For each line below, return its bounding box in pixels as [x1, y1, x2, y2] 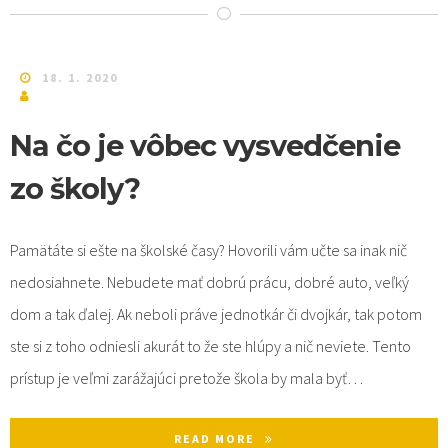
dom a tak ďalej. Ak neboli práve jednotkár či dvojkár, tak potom [10, 303, 422, 324]
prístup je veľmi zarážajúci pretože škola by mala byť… [10, 367, 363, 388]
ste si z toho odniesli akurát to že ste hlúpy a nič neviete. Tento [10, 335, 411, 356]
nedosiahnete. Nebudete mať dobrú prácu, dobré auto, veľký [10, 271, 409, 292]
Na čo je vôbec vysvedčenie [10, 127, 400, 163]
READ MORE [174, 430, 255, 446]
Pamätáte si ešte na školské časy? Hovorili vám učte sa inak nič [10, 239, 407, 260]
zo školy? [10, 170, 140, 206]
